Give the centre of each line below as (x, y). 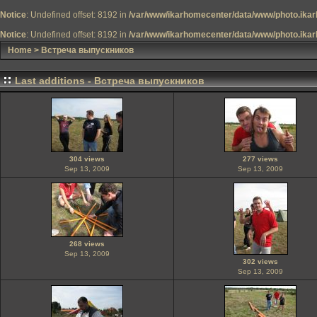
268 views (87, 244)
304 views (87, 159)
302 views (260, 261)
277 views (260, 159)
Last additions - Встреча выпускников (110, 81)
